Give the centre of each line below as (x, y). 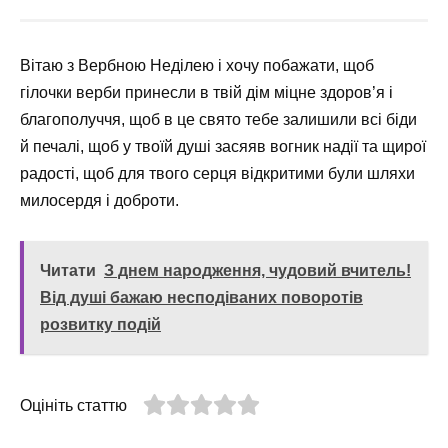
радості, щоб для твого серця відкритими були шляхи (217, 173)
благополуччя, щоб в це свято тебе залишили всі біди (218, 119)
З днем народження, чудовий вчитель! (257, 270)
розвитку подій (100, 324)
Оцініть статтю (73, 405)
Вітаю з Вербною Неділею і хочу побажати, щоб (197, 65)
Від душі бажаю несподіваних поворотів (201, 297)
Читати (68, 270)
